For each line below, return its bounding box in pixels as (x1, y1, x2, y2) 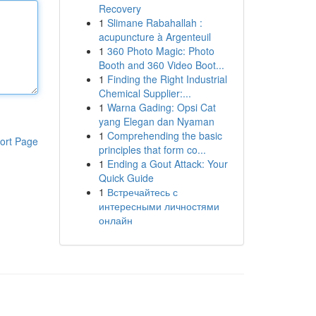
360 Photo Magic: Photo (107, 44, 214, 58)
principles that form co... (98, 142, 206, 157)
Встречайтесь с (107, 185, 178, 199)
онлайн (98, 213, 133, 227)
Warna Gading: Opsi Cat (107, 100, 216, 114)
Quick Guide (98, 171, 154, 185)
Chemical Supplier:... (98, 86, 191, 100)
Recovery (98, 1, 141, 16)
